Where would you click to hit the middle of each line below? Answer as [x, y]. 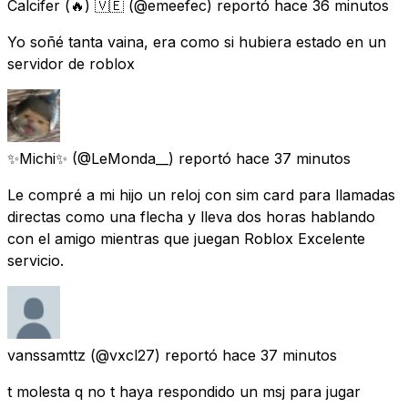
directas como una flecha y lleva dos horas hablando [191, 216]
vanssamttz [46, 355]
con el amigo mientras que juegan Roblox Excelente [186, 238]
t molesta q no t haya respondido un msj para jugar [184, 391]
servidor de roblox [71, 63]
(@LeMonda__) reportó [152, 158]
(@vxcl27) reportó [154, 355]
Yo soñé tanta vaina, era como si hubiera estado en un [197, 41]
